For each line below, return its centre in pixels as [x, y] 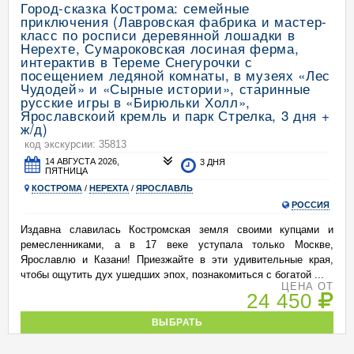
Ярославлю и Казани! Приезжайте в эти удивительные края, [177, 260]
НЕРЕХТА [109, 188]
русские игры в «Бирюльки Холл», [136, 102]
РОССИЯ [311, 205]
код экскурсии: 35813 [75, 144]
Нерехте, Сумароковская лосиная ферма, [160, 48]
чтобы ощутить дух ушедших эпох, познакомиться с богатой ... [172, 275]
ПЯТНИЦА [67, 171]
